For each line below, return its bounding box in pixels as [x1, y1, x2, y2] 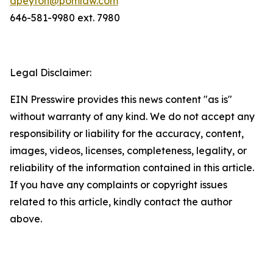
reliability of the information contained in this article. [10, 161, 254, 174]
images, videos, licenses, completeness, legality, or [10, 144, 247, 157]
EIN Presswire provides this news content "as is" [10, 93, 232, 105]
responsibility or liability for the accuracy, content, [10, 127, 244, 140]
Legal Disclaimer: [10, 66, 91, 79]
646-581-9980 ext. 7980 [10, 12, 120, 24]
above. [10, 213, 42, 225]
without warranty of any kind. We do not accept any [10, 110, 255, 122]
